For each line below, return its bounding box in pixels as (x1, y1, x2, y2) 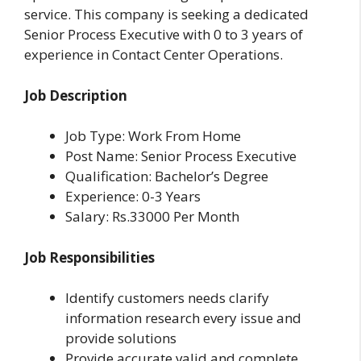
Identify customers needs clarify (65, 288, 269, 308)
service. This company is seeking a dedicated (24, 5, 309, 24)
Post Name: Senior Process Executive (65, 147, 297, 166)
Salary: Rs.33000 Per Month (65, 207, 239, 226)
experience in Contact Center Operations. (24, 45, 283, 64)
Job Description (24, 85, 127, 105)
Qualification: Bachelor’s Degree (65, 167, 268, 186)
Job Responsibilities (24, 247, 155, 267)
